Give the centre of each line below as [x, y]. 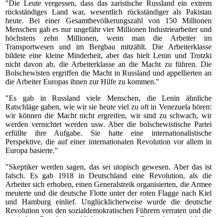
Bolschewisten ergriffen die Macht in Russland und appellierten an [108, 73]
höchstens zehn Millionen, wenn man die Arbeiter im [108, 38]
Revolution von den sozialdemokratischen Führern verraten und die [108, 210]
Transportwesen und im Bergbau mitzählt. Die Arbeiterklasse [108, 47]
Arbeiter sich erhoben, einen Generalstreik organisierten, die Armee [108, 184]
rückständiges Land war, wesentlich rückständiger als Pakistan [108, 12]
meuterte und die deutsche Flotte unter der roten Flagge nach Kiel [108, 193]
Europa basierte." [32, 150]
